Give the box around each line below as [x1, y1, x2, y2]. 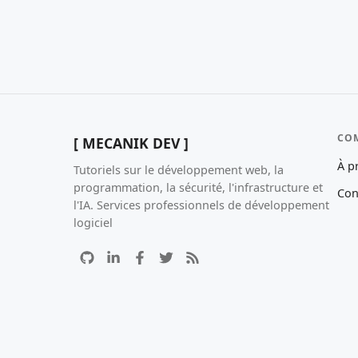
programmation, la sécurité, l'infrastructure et [74, 179, 323, 195]
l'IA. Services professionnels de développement [74, 197, 329, 213]
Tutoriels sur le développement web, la [74, 161, 284, 177]
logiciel [74, 214, 113, 230]
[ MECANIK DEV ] [74, 133, 189, 153]
